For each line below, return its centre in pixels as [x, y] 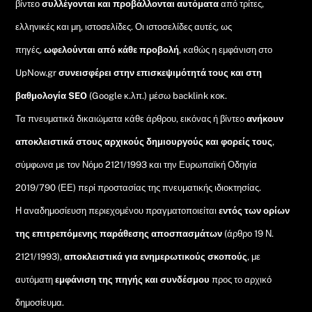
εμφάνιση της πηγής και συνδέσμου [133, 279]
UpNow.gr [36, 72]
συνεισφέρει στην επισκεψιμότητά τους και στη [159, 72]
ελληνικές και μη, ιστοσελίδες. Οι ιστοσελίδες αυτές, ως [124, 26]
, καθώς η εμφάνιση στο [226, 49]
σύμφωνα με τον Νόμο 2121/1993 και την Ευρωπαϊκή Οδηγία [136, 164]
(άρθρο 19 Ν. [248, 233]
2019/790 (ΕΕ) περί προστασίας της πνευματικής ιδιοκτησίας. [139, 187]
